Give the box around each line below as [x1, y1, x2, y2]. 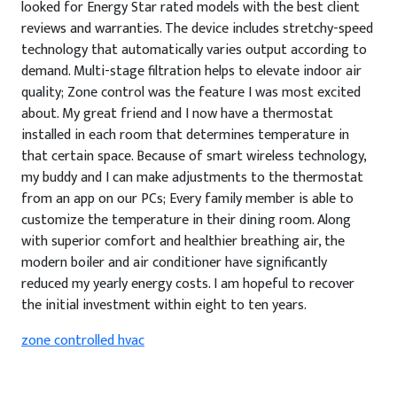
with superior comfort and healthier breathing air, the [21, 230, 345, 253]
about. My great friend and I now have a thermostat [21, 102, 333, 126]
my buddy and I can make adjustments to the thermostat [21, 166, 363, 190]
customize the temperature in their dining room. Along [21, 208, 351, 232]
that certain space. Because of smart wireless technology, [21, 144, 366, 168]
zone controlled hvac [21, 329, 144, 353]
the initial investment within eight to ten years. [21, 293, 307, 317]
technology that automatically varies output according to [21, 38, 367, 62]
